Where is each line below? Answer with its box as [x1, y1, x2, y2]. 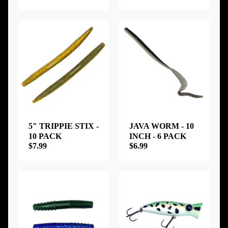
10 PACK [28, 131, 62, 140]
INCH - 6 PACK [129, 131, 186, 140]
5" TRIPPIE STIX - [28, 121, 99, 130]
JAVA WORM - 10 [129, 121, 194, 130]
